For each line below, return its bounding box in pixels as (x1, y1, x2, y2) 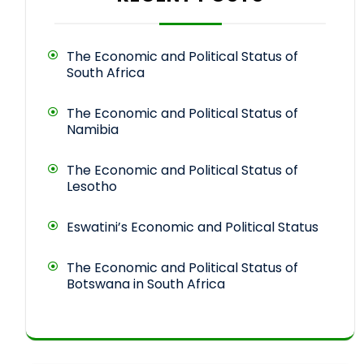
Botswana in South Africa (67, 275, 225, 294)
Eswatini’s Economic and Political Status (67, 218, 318, 237)
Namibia (67, 120, 119, 140)
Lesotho (67, 177, 117, 197)
